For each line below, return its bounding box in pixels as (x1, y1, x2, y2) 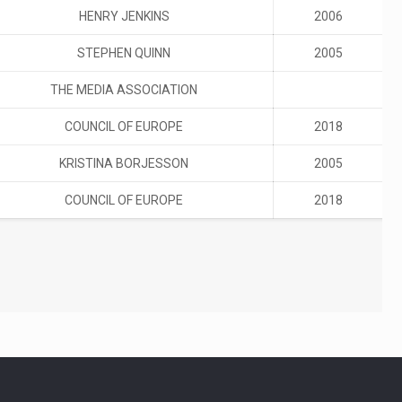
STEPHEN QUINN (77, 46, 170, 60)
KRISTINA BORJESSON (59, 156, 188, 170)
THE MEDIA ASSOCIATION (50, 83, 197, 97)
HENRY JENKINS (78, 9, 170, 23)
